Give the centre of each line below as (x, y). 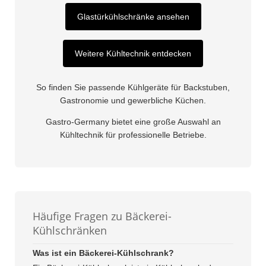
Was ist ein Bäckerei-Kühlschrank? (103, 253)
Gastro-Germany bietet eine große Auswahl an (133, 122)
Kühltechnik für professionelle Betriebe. (133, 135)
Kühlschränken (70, 231)
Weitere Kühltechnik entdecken (133, 54)
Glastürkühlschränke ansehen (133, 17)
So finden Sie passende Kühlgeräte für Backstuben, (133, 88)
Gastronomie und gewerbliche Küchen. (133, 101)
